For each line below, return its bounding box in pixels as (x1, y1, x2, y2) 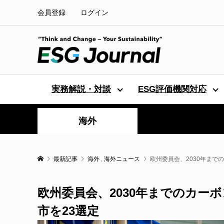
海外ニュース (103, 155, 140, 163)
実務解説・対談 (51, 84, 111, 94)
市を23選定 (37, 204, 99, 218)
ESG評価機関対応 (138, 84, 206, 94)
